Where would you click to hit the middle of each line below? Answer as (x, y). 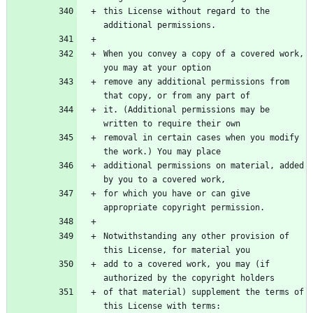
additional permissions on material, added (204, 166)
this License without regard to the (187, 12)
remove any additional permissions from (196, 82)
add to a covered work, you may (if (187, 264)
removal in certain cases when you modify (201, 138)
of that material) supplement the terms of (204, 292)
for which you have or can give (177, 194)
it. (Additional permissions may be (187, 110)
